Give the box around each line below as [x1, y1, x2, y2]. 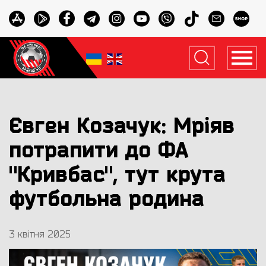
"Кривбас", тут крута [9, 161, 226, 189]
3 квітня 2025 [9, 229, 71, 240]
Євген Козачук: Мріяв [9, 112, 235, 140]
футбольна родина [9, 185, 204, 213]
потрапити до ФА [9, 137, 188, 164]
